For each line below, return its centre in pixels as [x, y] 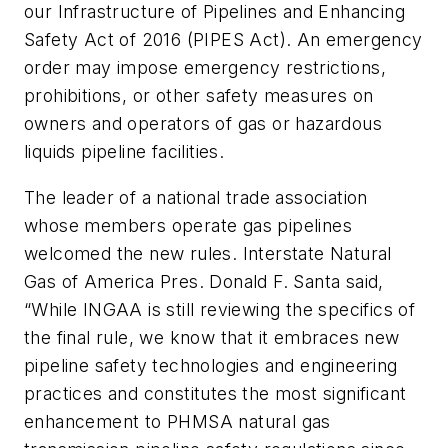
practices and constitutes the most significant [215, 393]
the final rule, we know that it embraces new [212, 337]
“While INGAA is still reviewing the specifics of [220, 309]
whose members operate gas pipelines [188, 225]
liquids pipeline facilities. [124, 151]
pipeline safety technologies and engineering [211, 365]
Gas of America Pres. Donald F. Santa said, [204, 281]
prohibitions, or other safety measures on [199, 95]
